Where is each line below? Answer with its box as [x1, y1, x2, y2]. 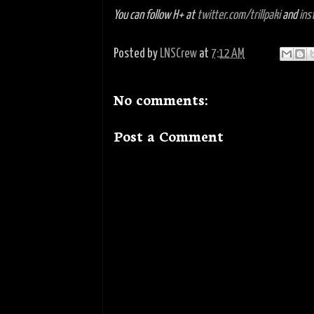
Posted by [114, 47, 160, 60]
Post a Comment [114, 125, 224, 145]
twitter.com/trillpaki [197, 9, 280, 22]
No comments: [114, 89, 207, 109]
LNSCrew [160, 47, 197, 60]
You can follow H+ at [114, 9, 197, 22]
